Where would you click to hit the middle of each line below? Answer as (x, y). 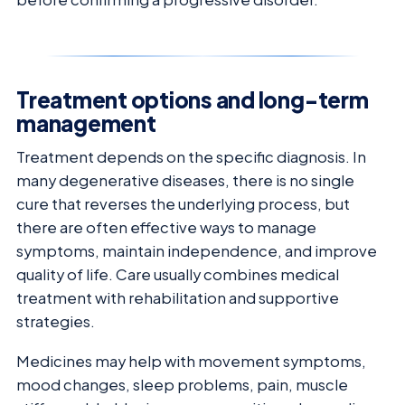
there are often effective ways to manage (166, 227)
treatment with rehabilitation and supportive (178, 297)
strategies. (56, 321)
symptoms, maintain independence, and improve (197, 250)
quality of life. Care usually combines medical (178, 274)
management (86, 122)
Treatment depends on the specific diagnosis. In (191, 156)
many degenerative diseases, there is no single (185, 180)
